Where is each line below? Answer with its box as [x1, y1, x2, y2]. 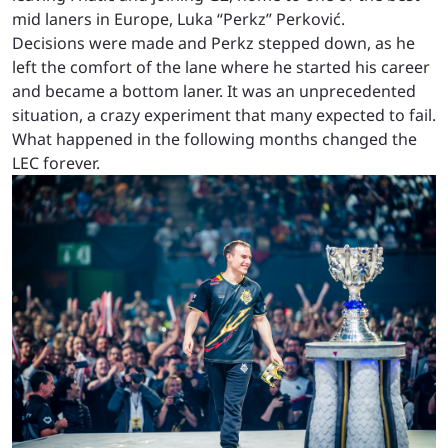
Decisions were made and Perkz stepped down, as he [12, 31, 415, 54]
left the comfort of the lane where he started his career [12, 55, 430, 78]
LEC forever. [12, 151, 100, 174]
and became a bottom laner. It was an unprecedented [12, 79, 416, 102]
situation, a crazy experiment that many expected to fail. [12, 103, 436, 126]
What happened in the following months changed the [12, 127, 417, 150]
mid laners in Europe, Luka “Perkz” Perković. [12, 7, 345, 30]
